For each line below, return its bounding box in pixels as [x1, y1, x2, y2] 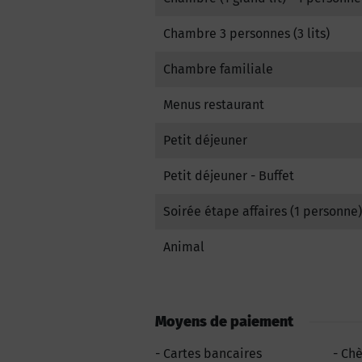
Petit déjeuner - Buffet [163, 168, 294, 183]
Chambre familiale [163, 61, 273, 77]
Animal [163, 239, 204, 255]
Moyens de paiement [155, 313, 293, 330]
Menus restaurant [163, 97, 264, 112]
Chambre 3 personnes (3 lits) [163, 26, 330, 41]
